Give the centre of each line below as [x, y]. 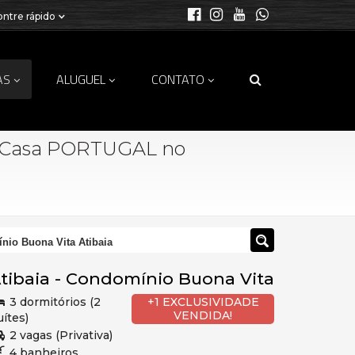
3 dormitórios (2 [53, 302]
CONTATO [178, 79]
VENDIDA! [203, 315]
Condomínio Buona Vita [170, 279]
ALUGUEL [81, 79]
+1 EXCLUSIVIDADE [203, 302]
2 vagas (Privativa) [59, 335]
